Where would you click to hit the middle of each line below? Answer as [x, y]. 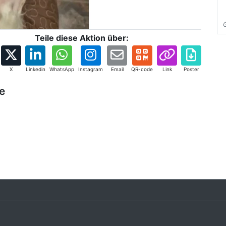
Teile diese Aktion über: [82, 38]
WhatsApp [62, 69]
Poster [191, 69]
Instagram [91, 69]
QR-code [142, 69]
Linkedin [35, 69]
